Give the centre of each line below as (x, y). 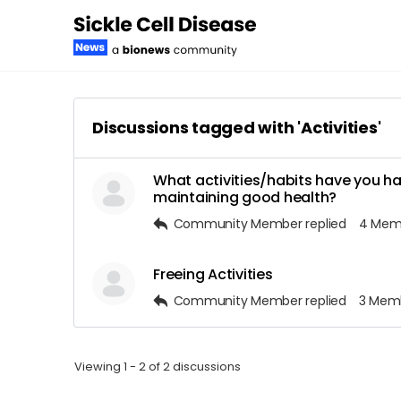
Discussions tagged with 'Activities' (237, 128)
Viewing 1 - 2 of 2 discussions (158, 367)
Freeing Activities (213, 274)
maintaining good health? (245, 197)
